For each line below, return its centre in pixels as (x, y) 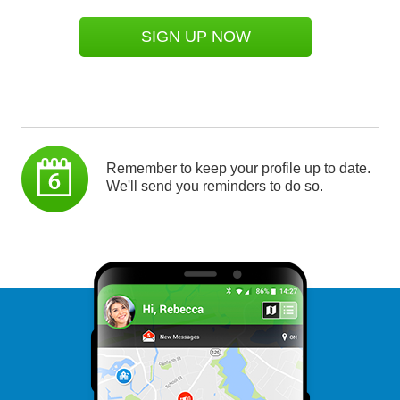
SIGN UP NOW (196, 36)
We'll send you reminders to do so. (215, 186)
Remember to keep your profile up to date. (238, 168)
